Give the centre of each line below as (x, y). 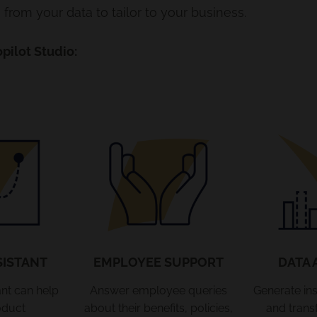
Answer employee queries (158, 290)
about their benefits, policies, (158, 308)
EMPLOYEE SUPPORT (158, 262)
